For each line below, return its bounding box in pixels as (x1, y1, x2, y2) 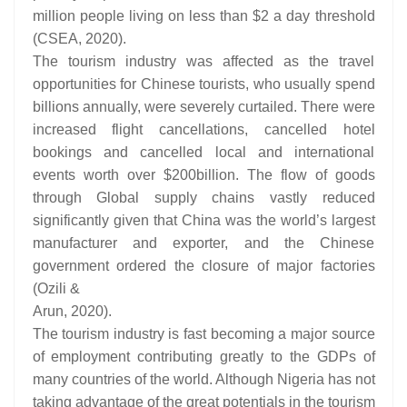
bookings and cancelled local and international (32, 144, 375, 160)
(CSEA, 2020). (32, 30, 126, 46)
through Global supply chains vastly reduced (32, 189, 375, 205)
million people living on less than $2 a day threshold (32, 7, 375, 24)
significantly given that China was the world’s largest (32, 212, 375, 228)
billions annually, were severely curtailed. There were (32, 98, 375, 114)
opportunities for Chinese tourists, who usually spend (32, 75, 375, 92)
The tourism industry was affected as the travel (32, 53, 375, 69)
